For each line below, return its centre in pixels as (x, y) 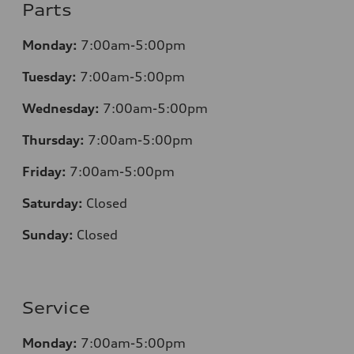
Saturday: (53, 203)
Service (56, 308)
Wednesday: (62, 109)
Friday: (44, 172)
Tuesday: (51, 77)
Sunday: (48, 235)
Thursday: (53, 140)
